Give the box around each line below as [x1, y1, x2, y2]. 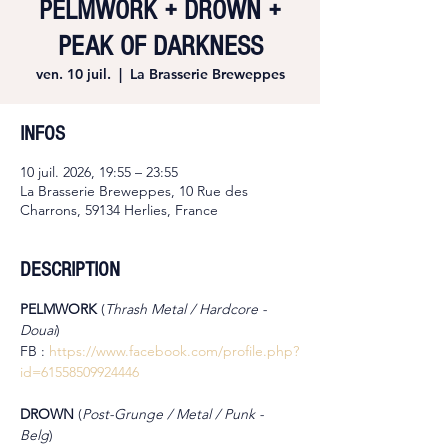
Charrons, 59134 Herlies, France [20, 200, 218, 219]
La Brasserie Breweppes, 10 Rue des [20, 181, 248, 200]
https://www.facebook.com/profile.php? [49, 341, 299, 360]
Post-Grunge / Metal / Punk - [82, 404, 268, 423]
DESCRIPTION [20, 257, 120, 281]
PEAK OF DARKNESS [57, 30, 263, 62]
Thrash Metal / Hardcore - [105, 299, 271, 318]
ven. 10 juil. [35, 64, 111, 83]
